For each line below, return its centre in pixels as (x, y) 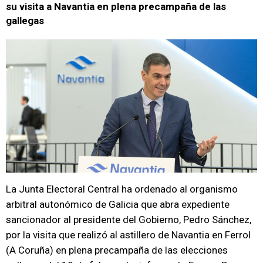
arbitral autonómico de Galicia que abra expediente (118, 204)
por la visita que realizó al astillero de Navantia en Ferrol (128, 235)
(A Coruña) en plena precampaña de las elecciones (117, 250)
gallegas (25, 21)
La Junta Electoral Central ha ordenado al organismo (122, 189)
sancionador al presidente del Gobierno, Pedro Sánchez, (129, 220)
